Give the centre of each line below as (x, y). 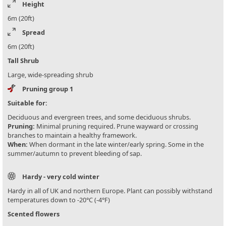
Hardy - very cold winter (61, 176)
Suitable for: (27, 103)
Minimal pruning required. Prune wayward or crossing (117, 126)
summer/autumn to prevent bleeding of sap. (75, 153)
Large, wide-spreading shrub (50, 74)
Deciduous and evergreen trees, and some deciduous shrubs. (99, 117)
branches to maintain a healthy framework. (72, 135)
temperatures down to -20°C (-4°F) (59, 200)
